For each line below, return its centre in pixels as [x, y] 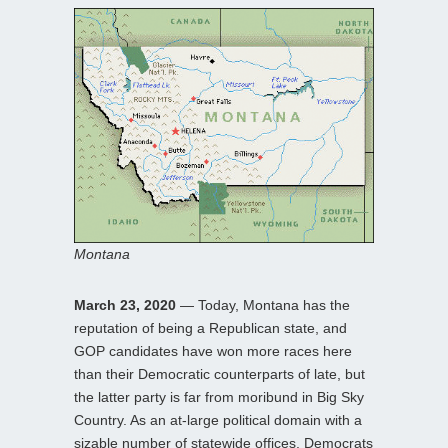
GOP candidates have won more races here [213, 351]
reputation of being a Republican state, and [210, 328]
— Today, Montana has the [265, 305]
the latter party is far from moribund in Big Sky [219, 397]
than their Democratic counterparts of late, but [219, 374]
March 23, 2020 [127, 305]
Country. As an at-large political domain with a [218, 420]
